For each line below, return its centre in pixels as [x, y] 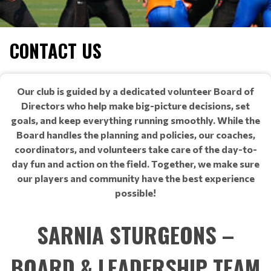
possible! [135, 193]
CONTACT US [56, 51]
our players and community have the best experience [135, 178]
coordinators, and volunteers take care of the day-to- [135, 149]
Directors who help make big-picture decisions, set [135, 106]
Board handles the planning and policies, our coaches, [135, 135]
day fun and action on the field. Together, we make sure [135, 164]
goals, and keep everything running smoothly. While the [135, 120]
